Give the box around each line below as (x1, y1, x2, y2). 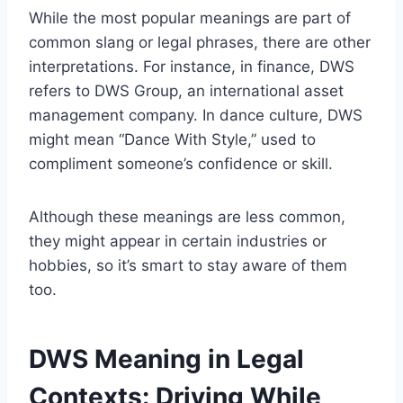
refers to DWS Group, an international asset (29, 81, 344, 100)
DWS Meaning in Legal (29, 343, 304, 374)
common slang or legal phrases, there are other (29, 32, 371, 51)
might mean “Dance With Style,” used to (29, 130, 316, 148)
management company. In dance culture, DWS (29, 105, 363, 124)
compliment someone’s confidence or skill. (29, 154, 333, 173)
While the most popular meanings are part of (29, 8, 351, 27)
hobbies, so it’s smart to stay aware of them (29, 255, 347, 274)
